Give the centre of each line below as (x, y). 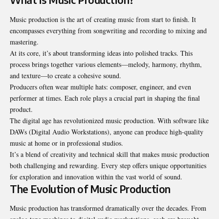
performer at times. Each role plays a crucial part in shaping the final (105, 98)
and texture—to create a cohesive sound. (66, 75)
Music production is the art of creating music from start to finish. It (103, 19)
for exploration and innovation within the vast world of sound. (96, 176)
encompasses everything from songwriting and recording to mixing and (108, 30)
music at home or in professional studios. (66, 143)
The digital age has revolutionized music (67, 120)
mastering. (24, 42)
